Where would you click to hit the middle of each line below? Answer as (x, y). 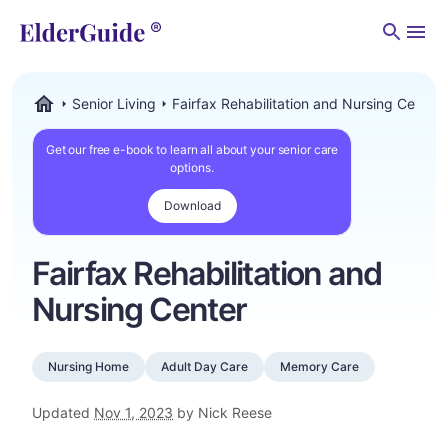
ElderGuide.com (82, 122)
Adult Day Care (204, 366)
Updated (63, 412)
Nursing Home (88, 366)
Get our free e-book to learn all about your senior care (192, 149)
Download (192, 205)
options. (192, 167)
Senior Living (114, 103)
